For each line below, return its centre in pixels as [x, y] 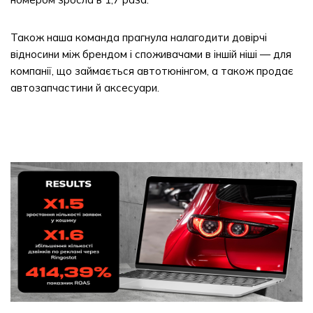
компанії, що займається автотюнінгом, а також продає [152, 71]
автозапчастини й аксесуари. [85, 88]
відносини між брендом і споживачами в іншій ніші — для [151, 54]
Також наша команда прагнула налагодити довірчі [139, 37]
